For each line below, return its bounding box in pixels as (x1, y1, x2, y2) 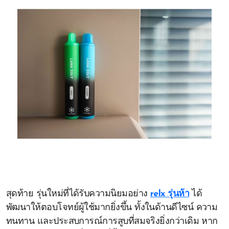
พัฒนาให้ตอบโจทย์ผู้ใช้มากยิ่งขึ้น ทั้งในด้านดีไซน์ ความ (6, 203, 218, 213)
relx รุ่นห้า (150, 189, 190, 199)
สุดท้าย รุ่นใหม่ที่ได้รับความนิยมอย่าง (6, 189, 150, 199)
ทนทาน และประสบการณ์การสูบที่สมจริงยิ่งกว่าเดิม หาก (6, 217, 218, 226)
